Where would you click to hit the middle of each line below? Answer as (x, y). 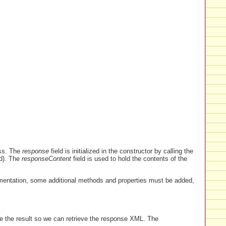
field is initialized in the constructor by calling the (121, 151)
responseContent (46, 158)
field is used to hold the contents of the (129, 158)
